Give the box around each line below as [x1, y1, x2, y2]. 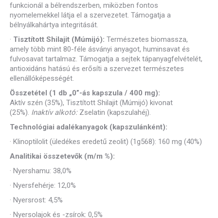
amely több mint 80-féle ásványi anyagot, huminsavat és [10, 44, 190, 54]
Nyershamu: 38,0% [13, 166, 72, 175]
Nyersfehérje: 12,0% [13, 181, 76, 190]
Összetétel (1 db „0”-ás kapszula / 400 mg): [10, 88, 160, 97]
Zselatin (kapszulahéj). [77, 108, 151, 117]
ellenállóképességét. [10, 73, 74, 83]
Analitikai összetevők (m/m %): [10, 151, 115, 161]
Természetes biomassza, [105, 35, 188, 44]
